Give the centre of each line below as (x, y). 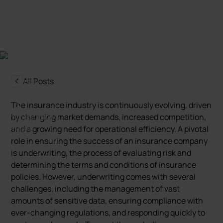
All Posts (39, 81)
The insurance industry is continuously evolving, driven (111, 105)
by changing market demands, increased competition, (109, 117)
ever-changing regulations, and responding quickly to (108, 213)
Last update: (136, 18)
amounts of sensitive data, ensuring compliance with (107, 201)
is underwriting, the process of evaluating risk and (101, 153)
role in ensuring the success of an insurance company (110, 141)
